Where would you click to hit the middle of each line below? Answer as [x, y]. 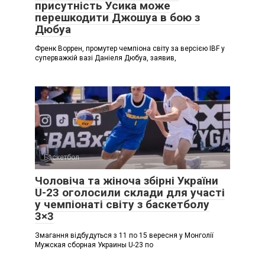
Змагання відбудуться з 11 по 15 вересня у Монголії [124, 235]
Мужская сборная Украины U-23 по [94, 245]
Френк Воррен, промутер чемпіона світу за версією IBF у [130, 48]
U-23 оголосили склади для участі [130, 192]
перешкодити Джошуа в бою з [117, 17]
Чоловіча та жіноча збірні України [127, 180]
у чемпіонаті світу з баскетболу [122, 204]
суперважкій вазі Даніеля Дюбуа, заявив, [106, 58]
